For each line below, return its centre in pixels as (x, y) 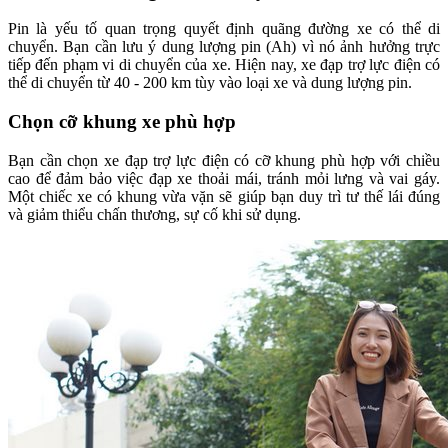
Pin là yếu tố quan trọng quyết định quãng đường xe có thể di (224, 29)
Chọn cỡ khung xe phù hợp (122, 122)
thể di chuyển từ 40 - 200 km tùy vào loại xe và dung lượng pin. (210, 83)
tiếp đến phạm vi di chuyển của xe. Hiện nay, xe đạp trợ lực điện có (224, 65)
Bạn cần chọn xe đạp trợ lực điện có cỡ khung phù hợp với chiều (224, 160)
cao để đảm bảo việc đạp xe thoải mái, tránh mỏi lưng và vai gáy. (224, 178)
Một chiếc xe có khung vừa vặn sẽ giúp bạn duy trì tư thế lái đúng (224, 196)
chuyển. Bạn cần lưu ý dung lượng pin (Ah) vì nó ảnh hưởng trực (224, 47)
